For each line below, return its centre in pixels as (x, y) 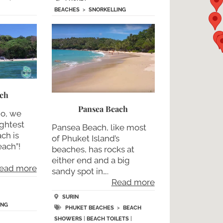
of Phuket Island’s (85, 139)
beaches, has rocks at (93, 150)
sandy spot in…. (80, 171)
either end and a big (91, 161)
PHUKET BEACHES (89, 208)
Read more (133, 182)
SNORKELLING (107, 9)
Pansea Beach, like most (99, 128)
